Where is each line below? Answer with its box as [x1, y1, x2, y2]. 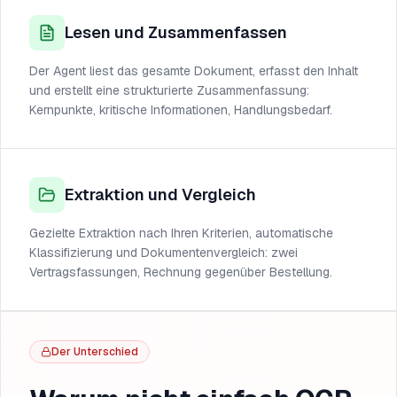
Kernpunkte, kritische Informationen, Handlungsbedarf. [29, 102, 332, 118]
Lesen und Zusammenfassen [65, 22, 287, 43]
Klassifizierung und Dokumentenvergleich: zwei [29, 245, 298, 261]
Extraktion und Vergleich [65, 184, 256, 205]
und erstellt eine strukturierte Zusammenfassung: [29, 82, 309, 98]
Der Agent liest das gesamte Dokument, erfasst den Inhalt [29, 63, 358, 79]
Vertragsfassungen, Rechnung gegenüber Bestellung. [29, 264, 332, 280]
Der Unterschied [51, 345, 138, 359]
